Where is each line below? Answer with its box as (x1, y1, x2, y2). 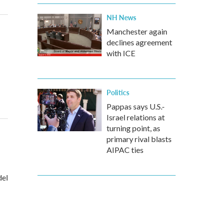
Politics (107, 87, 129, 97)
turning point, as (107, 123, 160, 133)
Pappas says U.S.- (107, 102, 165, 111)
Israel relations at (107, 112, 165, 122)
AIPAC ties (107, 145, 144, 154)
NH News (107, 12, 136, 22)
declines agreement (107, 37, 172, 47)
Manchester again (107, 27, 167, 36)
